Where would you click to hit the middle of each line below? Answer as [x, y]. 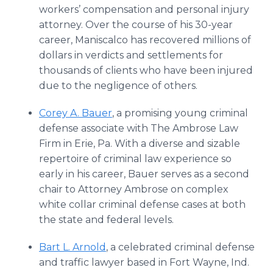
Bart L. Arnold [73, 247]
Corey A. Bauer [76, 113]
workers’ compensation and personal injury [144, 9]
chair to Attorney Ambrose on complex [134, 189]
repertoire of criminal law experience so [135, 159]
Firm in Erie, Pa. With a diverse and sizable [140, 144]
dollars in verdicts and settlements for [131, 55]
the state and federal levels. [106, 220]
